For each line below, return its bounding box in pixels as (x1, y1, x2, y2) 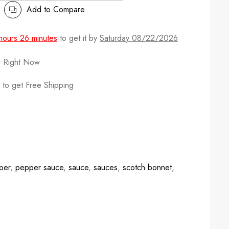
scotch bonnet (123, 162, 172, 173)
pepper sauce (15, 162, 63, 173)
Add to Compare (27, 4, 85, 15)
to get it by (57, 32, 100, 44)
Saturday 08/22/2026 (100, 32, 178, 44)
